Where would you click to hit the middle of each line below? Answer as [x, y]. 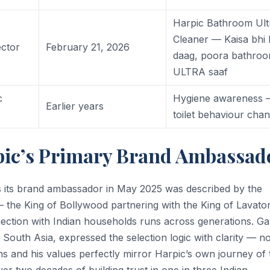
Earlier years [75, 106]
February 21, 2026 [88, 47]
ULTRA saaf [201, 71]
